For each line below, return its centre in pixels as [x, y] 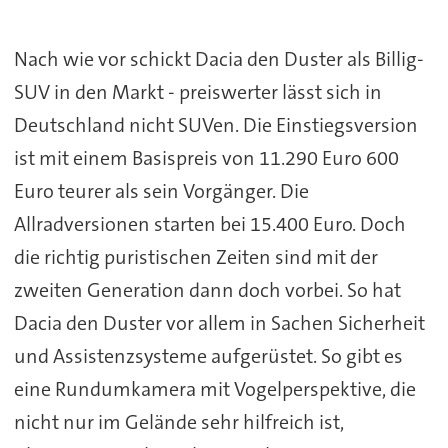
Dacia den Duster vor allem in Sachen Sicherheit [219, 323]
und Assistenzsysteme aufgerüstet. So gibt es [208, 356]
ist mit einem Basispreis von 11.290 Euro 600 [206, 158]
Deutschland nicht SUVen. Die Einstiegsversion [215, 125]
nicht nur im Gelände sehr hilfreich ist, [178, 422]
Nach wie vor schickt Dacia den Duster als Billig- [218, 59]
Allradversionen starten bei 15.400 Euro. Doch [209, 224]
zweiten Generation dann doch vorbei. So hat [207, 290]
